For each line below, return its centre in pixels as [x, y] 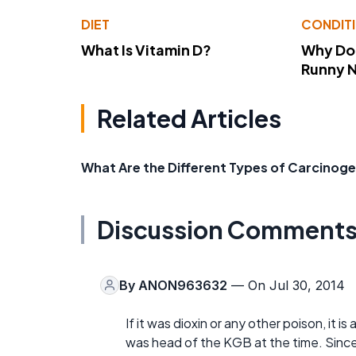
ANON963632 [183, 285]
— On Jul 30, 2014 [286, 285]
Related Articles [189, 118]
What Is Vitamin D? [146, 49]
